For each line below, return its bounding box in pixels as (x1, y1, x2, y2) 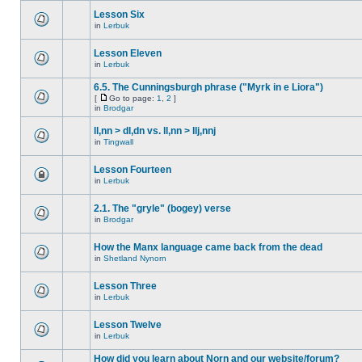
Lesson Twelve (94, 319, 162, 330)
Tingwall (103, 137, 133, 146)
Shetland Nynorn (103, 254, 166, 263)
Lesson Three (94, 280, 157, 292)
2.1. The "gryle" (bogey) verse (94, 203, 231, 214)
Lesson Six (94, 9, 145, 20)
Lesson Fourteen (94, 164, 171, 175)
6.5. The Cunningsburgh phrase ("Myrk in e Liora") (94, 82, 323, 93)
